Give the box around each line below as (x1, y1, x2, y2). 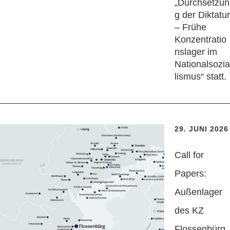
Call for (175, 150, 204, 161)
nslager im (175, 47, 217, 57)
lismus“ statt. (175, 71, 226, 82)
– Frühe (175, 22, 206, 33)
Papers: (175, 168, 206, 179)
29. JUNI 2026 (175, 125, 228, 133)
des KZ (175, 205, 204, 216)
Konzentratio (175, 34, 226, 45)
